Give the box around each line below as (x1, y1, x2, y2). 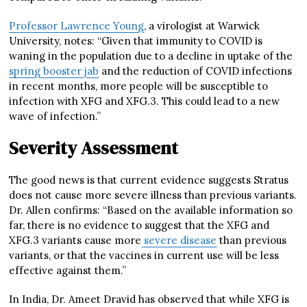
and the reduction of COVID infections (99, 64, 293, 77)
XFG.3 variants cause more (9, 233, 142, 247)
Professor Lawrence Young (9, 19, 145, 32)
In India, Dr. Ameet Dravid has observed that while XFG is (9, 292, 290, 306)
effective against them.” (9, 263, 127, 277)
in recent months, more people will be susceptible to (9, 79, 269, 93)
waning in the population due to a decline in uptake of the (9, 49, 293, 62)
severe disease (141, 233, 217, 247)
